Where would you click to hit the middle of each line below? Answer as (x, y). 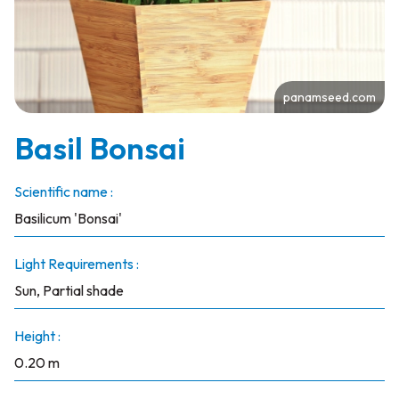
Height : (37, 336)
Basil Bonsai (99, 148)
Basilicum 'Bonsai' (68, 218)
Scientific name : (63, 191)
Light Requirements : (76, 264)
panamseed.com (330, 97)
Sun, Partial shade (69, 290)
